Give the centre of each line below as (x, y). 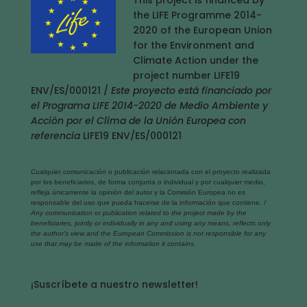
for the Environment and (193, 45)
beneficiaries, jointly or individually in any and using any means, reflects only (150, 223)
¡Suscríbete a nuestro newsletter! (114, 284)
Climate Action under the (195, 60)
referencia (57, 135)
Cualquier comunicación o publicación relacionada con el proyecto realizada (150, 171)
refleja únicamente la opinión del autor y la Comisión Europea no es (138, 192)
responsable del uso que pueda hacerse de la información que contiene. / (148, 202)
